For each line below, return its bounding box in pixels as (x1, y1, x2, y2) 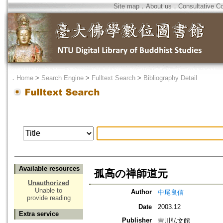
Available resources (19, 165, 80, 173)
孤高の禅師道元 (94, 168, 168, 180)
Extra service (19, 210, 59, 218)
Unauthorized (28, 179, 69, 187)
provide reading (26, 194, 71, 202)
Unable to (35, 187, 62, 195)
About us (146, 2, 172, 10)
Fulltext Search (92, 74, 135, 82)
